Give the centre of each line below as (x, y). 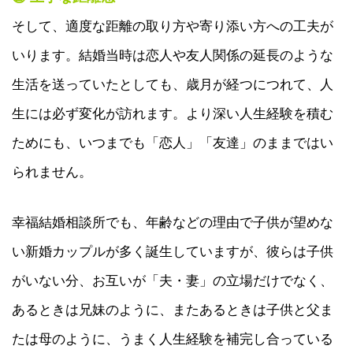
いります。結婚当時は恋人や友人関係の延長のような (173, 55)
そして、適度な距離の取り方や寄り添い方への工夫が (173, 26)
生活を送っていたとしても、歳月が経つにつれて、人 (173, 84)
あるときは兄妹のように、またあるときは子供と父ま (173, 309)
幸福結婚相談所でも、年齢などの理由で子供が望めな (173, 222)
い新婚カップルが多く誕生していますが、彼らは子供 (173, 251)
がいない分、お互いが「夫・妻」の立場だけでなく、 (173, 280)
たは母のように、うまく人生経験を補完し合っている (173, 338)
